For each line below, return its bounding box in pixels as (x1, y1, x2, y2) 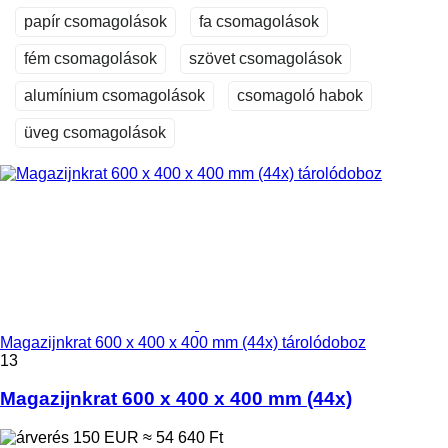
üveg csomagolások (24, 123, 166, 141)
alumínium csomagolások (24, 86, 205, 104)
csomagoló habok (237, 86, 363, 104)
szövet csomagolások (189, 49, 342, 67)
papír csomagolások (24, 12, 167, 30)
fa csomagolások (199, 12, 319, 30)
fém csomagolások (24, 49, 157, 67)
